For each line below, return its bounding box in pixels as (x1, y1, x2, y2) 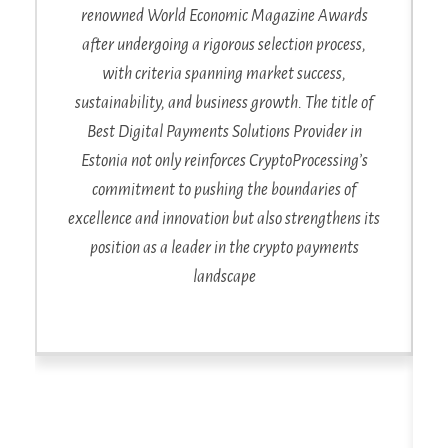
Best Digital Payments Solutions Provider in (86, 122, 362, 141)
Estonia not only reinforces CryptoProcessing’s (80, 151, 368, 170)
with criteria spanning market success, (102, 64, 346, 83)
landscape (192, 267, 256, 286)
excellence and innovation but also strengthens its (68, 209, 380, 228)
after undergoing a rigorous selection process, (82, 35, 366, 54)
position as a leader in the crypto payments (89, 238, 359, 257)
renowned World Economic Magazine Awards (80, 6, 368, 25)
